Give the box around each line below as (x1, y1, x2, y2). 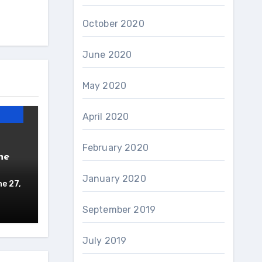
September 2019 (82, 204, 156, 215)
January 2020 (82, 173, 146, 184)
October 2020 (82, 18, 144, 29)
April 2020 (82, 111, 129, 122)
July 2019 (82, 235, 127, 246)
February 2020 (82, 142, 149, 153)
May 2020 (82, 80, 127, 91)
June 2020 (82, 49, 132, 60)
